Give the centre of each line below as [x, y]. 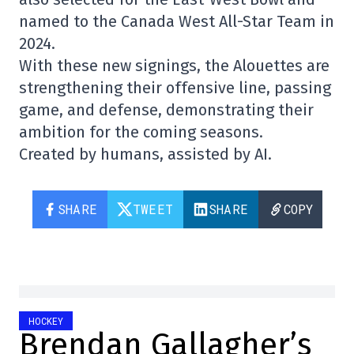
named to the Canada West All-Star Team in [177, 21]
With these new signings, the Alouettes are [174, 66]
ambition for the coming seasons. [141, 132]
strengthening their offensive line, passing [175, 88]
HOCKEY [46, 321]
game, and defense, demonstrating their [166, 110]
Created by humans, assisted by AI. [145, 154]
